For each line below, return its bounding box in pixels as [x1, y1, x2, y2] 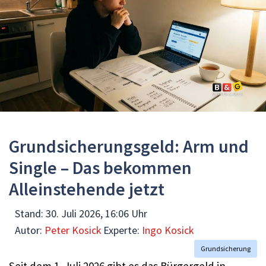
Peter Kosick [45, 223, 102, 237]
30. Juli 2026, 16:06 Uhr [46, 207, 147, 220]
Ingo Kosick [142, 223, 194, 237]
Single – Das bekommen [9, 156, 192, 179]
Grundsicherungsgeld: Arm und [9, 135, 249, 157]
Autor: [15, 223, 45, 237]
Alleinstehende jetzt [9, 178, 164, 200]
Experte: [103, 223, 142, 237]
